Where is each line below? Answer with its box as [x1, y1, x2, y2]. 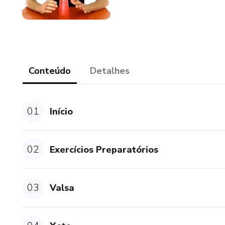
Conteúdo [29, 65, 71, 77]
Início [50, 105, 73, 118]
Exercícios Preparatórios [50, 143, 159, 156]
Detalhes [90, 65, 130, 77]
